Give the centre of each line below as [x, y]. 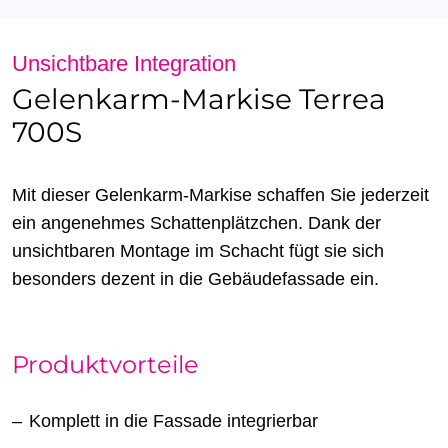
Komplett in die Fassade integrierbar [173, 421]
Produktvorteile [105, 365]
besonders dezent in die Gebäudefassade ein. [195, 279]
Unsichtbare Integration [124, 64]
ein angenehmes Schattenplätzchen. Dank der [196, 223]
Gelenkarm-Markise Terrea [199, 99]
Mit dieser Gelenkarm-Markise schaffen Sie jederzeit [220, 195]
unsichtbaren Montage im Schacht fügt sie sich [198, 251]
